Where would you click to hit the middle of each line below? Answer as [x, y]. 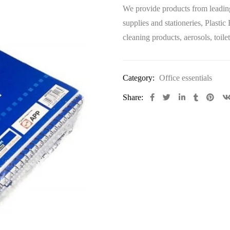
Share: [133, 98]
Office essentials [186, 78]
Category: [139, 78]
